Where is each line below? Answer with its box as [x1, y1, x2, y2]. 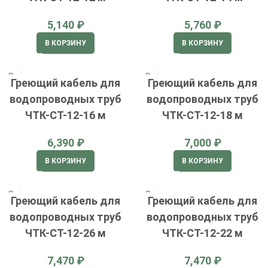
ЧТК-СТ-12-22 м [162, 227, 243, 239]
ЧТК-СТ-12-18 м [162, 109, 243, 121]
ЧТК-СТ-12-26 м [25, 227, 106, 239]
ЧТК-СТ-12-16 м [25, 109, 106, 121]
